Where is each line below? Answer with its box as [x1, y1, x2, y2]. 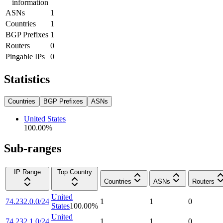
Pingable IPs [5, 52, 45, 61]
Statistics [4, 72, 50, 86]
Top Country [57, 168, 92, 176]
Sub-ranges [4, 142, 61, 155]
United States [24, 114, 66, 123]
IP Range [14, 168, 41, 176]
